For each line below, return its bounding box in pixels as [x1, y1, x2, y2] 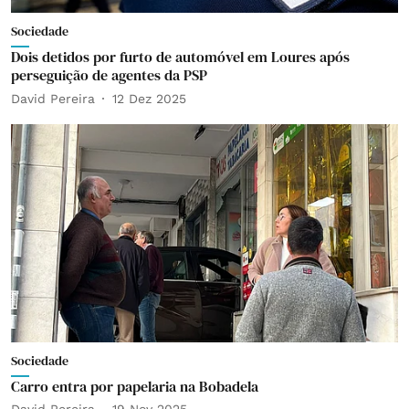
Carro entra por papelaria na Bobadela [11, 375, 258, 396]
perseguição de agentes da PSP [11, 65, 207, 85]
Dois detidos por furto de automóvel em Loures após [11, 47, 350, 67]
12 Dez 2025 [112, 90, 186, 106]
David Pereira [11, 90, 95, 106]
